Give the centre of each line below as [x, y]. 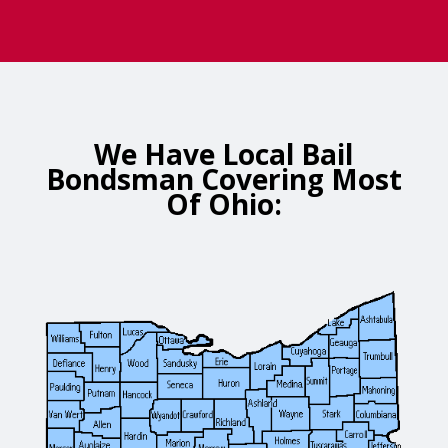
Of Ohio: [223, 204]
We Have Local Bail [224, 154]
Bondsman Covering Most [223, 179]
